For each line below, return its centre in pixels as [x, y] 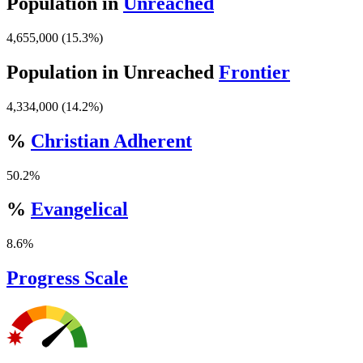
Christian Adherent [111, 141]
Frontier [254, 72]
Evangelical [79, 209]
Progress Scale [67, 278]
